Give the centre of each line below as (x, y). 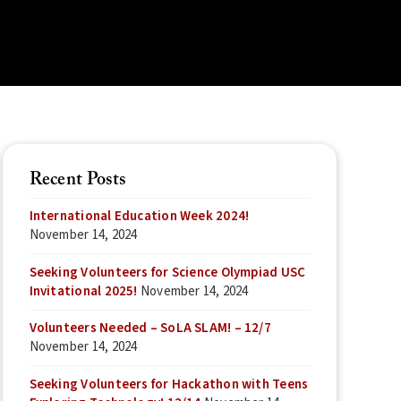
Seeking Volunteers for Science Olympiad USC (167, 272)
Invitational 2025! (83, 291)
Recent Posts (77, 179)
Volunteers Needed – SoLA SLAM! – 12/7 (150, 328)
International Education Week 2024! (139, 217)
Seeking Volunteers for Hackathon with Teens (169, 384)
